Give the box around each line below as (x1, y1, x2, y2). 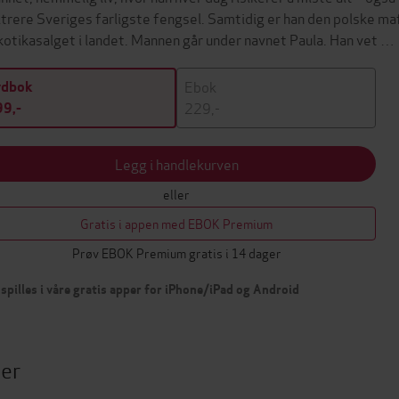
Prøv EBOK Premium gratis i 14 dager (71, 243, 281, 262)
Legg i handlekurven (114, 153, 239, 174)
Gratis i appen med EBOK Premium (80, 214, 273, 232)
